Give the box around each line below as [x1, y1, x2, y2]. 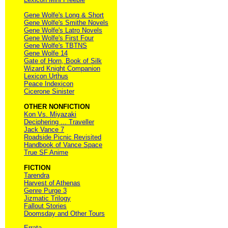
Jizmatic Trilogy [24, 194, 71, 202]
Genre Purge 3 [24, 186, 67, 194]
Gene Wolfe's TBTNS [24, 41, 87, 49]
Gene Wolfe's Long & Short [24, 11, 104, 19]
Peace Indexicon [24, 79, 73, 88]
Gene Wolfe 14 [24, 49, 68, 57]
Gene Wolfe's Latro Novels [24, 26, 102, 34]
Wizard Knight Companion [24, 64, 100, 72]
